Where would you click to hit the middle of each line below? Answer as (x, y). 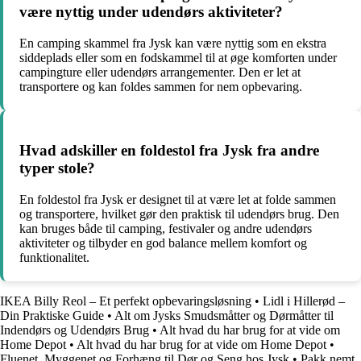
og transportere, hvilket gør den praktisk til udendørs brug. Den (179, 214)
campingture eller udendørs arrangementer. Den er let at (160, 73)
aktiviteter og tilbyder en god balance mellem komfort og (163, 243)
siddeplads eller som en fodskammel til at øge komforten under (178, 58)
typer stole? (57, 168)
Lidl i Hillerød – (304, 301)
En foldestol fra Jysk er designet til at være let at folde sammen (178, 199)
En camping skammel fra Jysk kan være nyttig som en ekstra (173, 44)
